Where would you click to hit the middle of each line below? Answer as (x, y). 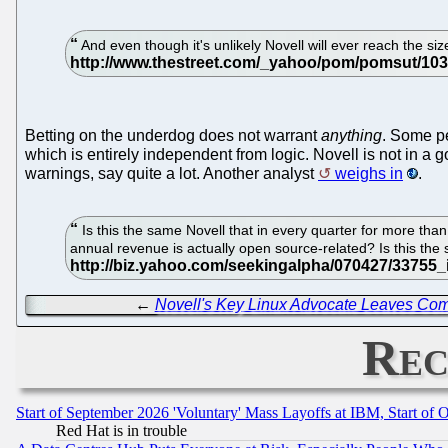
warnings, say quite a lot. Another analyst (171, 174)
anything (351, 136)
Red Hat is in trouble (121, 430)
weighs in (369, 174)
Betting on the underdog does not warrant (173, 136)
